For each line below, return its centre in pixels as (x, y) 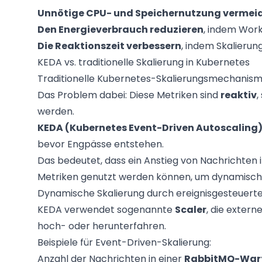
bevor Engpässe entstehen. (101, 144)
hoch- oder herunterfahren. (102, 226)
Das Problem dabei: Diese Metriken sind (129, 95)
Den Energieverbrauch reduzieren (120, 30)
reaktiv (239, 95)
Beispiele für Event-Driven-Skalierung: (124, 242)
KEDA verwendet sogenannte (106, 210)
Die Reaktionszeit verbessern (109, 46)
